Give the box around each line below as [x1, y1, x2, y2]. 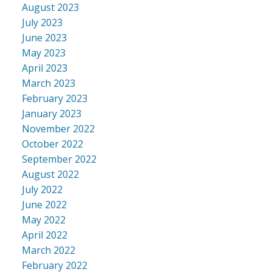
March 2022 [21, 243, 75, 257]
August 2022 [21, 168, 79, 182]
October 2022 [21, 137, 83, 151]
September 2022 [21, 152, 97, 166]
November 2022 [21, 122, 95, 136]
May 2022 [21, 213, 66, 227]
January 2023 [21, 107, 81, 121]
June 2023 [21, 31, 67, 45]
